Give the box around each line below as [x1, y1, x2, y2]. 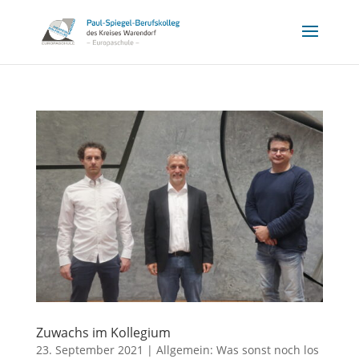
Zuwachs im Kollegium [35, 323, 171, 341]
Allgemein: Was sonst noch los [155, 341, 319, 357]
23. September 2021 [35, 341, 143, 357]
